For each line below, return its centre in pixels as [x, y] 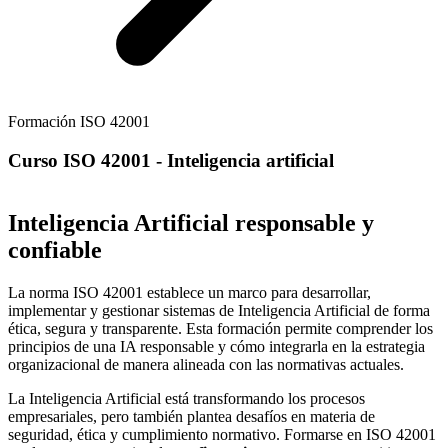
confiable [55, 250]
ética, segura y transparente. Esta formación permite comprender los [220, 329]
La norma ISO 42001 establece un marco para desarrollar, [189, 293]
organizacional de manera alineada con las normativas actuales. [206, 365]
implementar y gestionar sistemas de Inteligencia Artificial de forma [219, 311]
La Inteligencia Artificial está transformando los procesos [186, 399]
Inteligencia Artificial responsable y [191, 223]
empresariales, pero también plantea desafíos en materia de [191, 417]
